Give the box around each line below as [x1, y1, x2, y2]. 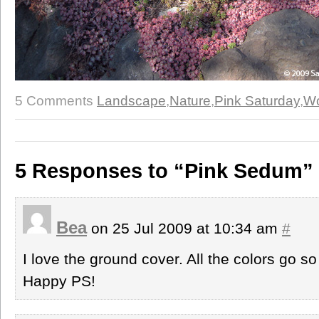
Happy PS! [23, 272, 95, 289]
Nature [169, 93, 211, 108]
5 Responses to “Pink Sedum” [15, 159, 313, 182]
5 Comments [15, 93, 93, 108]
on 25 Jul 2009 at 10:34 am [87, 219, 282, 236]
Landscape [97, 93, 166, 108]
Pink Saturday [214, 93, 300, 108]
